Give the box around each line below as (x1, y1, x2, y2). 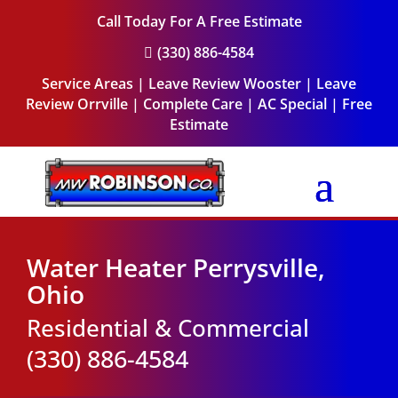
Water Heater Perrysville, (27, 251, 325, 284)
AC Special (258, 94, 327, 114)
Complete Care (143, 94, 243, 114)
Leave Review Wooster (148, 74, 301, 93)
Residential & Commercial (27, 312, 309, 344)
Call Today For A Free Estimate (96, 12, 302, 31)
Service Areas (42, 74, 133, 93)
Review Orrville (26, 94, 128, 114)
